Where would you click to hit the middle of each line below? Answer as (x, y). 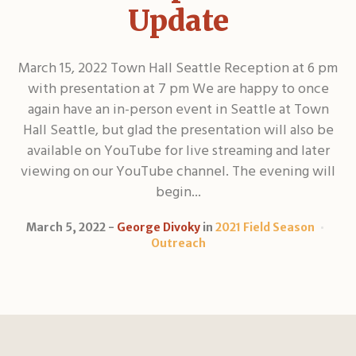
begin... (178, 192)
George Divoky (159, 227)
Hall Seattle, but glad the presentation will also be (178, 130)
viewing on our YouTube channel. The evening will (178, 172)
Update (178, 21)
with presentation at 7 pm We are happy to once (178, 89)
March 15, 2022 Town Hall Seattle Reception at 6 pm (178, 68)
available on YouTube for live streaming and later (178, 151)
